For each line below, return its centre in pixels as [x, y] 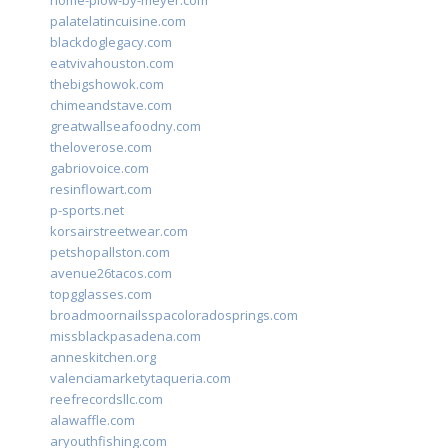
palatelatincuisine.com [118, 21]
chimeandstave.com [111, 105]
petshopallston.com [110, 252]
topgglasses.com [101, 294]
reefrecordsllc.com [106, 399]
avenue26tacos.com [111, 273]
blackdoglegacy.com [111, 42]
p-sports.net [87, 210]
